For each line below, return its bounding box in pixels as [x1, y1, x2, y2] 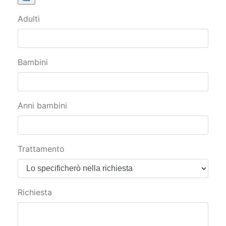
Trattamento [18, 144, 65, 154]
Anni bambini [18, 100, 67, 111]
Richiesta [18, 187, 52, 198]
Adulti [18, 14, 40, 24]
